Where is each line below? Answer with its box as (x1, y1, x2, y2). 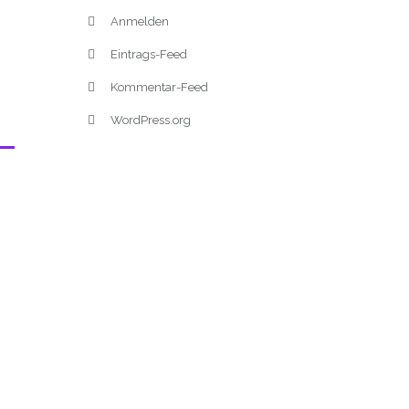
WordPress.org (110, 113, 191, 127)
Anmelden (110, 15, 169, 28)
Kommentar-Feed (110, 80, 208, 94)
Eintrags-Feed (110, 47, 187, 61)
